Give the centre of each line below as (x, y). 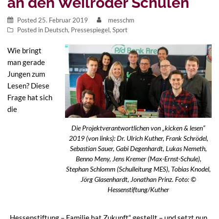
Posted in (31, 30)
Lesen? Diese (28, 86)
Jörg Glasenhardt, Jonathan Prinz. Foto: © (138, 180)
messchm (121, 20)
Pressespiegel (90, 30)
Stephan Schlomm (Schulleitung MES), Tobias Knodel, (138, 169)
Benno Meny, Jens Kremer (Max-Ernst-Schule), (138, 159)
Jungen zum (26, 74)
